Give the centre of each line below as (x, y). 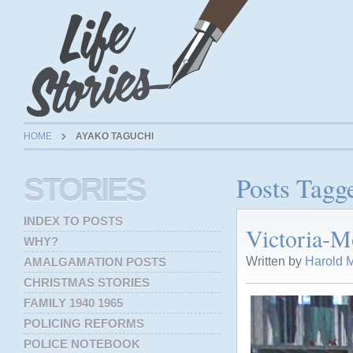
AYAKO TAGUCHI (115, 136)
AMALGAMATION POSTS (95, 262)
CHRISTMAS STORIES (87, 282)
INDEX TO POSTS (73, 221)
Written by (275, 261)
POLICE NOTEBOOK (82, 344)
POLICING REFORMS (84, 323)
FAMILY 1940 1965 (73, 303)
